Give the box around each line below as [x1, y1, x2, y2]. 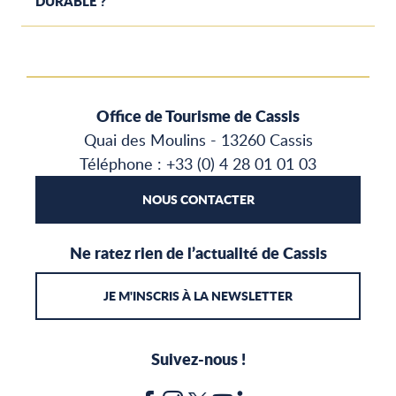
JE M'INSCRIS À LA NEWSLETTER [103, 286, 293, 305]
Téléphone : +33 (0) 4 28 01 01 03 [80, 152, 316, 174]
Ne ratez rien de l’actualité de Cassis [69, 240, 327, 264]
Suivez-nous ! [150, 346, 246, 370]
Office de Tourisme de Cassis [96, 103, 300, 127]
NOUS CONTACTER [141, 189, 255, 209]
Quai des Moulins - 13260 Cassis [83, 128, 313, 150]
